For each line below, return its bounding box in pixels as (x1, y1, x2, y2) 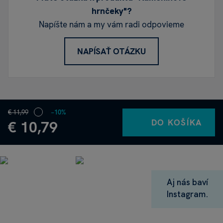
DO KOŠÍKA (151, 116, 202, 128)
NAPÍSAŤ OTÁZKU (77, 46, 146, 57)
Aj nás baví (166, 177, 208, 188)
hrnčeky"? (91, 5, 132, 17)
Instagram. (166, 189, 209, 200)
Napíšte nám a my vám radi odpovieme (39, 19, 184, 30)
